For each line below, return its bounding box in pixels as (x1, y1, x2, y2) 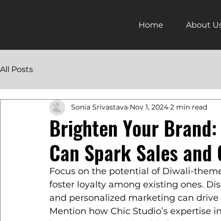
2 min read (170, 103, 207, 112)
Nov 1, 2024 (130, 103, 168, 112)
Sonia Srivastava (71, 103, 128, 112)
